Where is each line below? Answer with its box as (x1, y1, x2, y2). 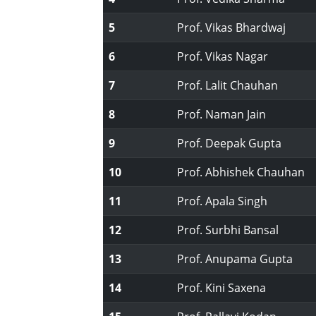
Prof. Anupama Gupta (177, 251, 293, 267)
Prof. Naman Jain (177, 107, 267, 122)
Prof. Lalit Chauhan (177, 78, 279, 93)
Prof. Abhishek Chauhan (177, 164, 305, 180)
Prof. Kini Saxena (177, 280, 267, 296)
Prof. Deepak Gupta (177, 135, 282, 151)
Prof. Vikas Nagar (177, 49, 269, 64)
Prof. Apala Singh (177, 193, 268, 209)
